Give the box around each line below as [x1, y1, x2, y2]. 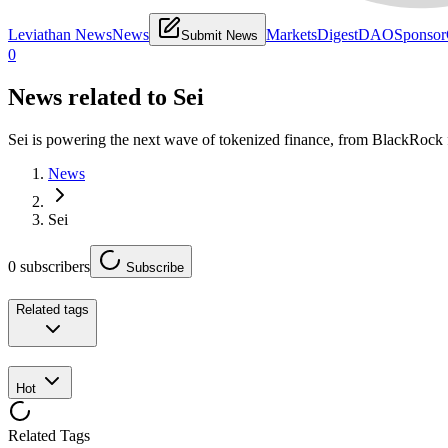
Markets [266, 26, 317, 44]
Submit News [181, 28, 258, 44]
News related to [8, 84, 173, 111]
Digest [317, 26, 358, 44]
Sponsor [394, 26, 446, 44]
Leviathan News [8, 26, 112, 44]
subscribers [16, 258, 90, 276]
